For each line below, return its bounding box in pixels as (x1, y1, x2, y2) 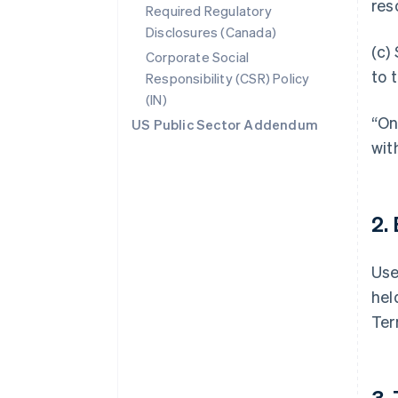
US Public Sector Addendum (131, 115, 318, 133)
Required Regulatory (146, 2, 272, 20)
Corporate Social (146, 48, 250, 66)
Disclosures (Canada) (146, 23, 276, 41)
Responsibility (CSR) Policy (146, 69, 310, 87)
